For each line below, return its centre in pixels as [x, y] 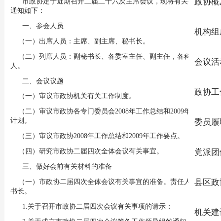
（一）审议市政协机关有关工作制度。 [73, 96]
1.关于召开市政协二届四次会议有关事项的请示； [91, 206]
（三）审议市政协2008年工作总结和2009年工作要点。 [97, 136]
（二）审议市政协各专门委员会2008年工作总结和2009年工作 [107, 111]
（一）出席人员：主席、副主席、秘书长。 [80, 41]
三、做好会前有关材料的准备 [67, 166]
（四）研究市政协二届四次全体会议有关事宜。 [87, 151]
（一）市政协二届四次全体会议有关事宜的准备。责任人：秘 [107, 182]
